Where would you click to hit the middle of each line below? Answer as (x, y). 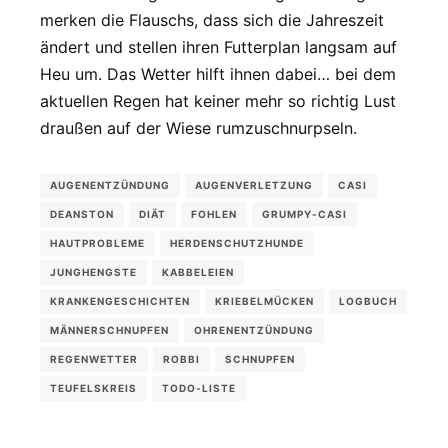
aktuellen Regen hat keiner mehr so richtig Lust (218, 100)
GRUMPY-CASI (304, 214)
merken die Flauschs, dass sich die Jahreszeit (212, 19)
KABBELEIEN (198, 272)
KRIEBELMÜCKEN (264, 301)
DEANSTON (82, 214)
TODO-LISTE (199, 388)
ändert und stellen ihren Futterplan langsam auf (218, 46)
